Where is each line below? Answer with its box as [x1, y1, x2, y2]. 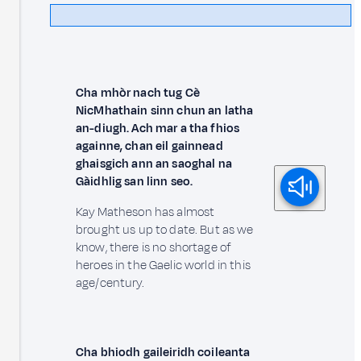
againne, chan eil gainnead [76, 137, 223, 155]
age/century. [76, 274, 144, 292]
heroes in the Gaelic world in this [76, 256, 251, 274]
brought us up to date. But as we [76, 221, 254, 239]
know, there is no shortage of [76, 239, 232, 256]
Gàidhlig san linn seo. [76, 172, 193, 190]
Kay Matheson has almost [76, 203, 215, 221]
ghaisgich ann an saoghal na [76, 155, 232, 172]
